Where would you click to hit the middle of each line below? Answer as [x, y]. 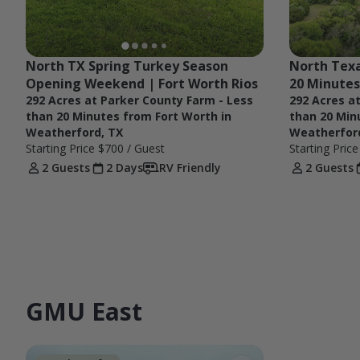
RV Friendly [190, 167]
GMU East [84, 312]
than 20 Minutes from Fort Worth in [129, 116]
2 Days [125, 167]
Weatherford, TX [74, 132]
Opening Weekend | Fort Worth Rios [142, 83]
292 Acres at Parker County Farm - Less [139, 100]
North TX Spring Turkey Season [127, 65]
